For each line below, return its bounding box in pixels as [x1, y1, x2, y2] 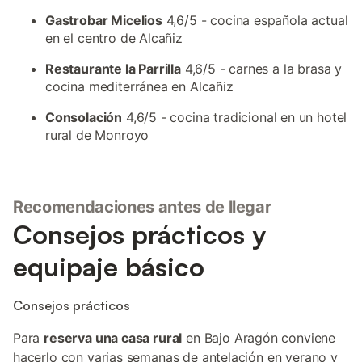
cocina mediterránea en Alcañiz [45, 78, 234, 95]
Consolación [45, 109, 123, 125]
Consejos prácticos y [13, 218, 266, 250]
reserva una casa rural [44, 330, 183, 346]
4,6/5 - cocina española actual [162, 12, 348, 28]
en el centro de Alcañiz [45, 30, 183, 46]
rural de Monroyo [45, 127, 149, 143]
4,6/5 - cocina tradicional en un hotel [122, 109, 347, 125]
